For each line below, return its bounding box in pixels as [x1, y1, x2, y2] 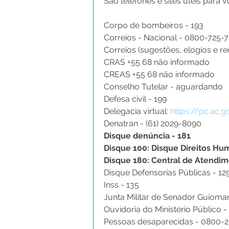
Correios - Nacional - [104, 33, 185, 42]
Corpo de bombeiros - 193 [104, 20, 203, 30]
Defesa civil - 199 [104, 94, 167, 104]
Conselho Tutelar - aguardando [104, 82, 223, 91]
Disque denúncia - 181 [104, 131, 191, 141]
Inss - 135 [104, 180, 139, 190]
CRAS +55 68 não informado [104, 57, 210, 67]
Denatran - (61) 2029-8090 [104, 119, 201, 128]
